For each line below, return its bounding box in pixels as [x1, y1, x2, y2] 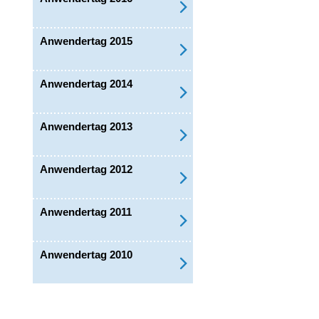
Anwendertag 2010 [40, 249, 132, 261]
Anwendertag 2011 [40, 206, 132, 218]
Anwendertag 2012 [40, 163, 132, 175]
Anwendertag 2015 [40, 35, 132, 47]
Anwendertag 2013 [40, 120, 132, 132]
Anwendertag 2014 [40, 78, 132, 90]
